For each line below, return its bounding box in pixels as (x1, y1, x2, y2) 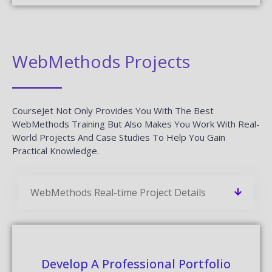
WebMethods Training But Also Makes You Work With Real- (12, 117, 260, 130)
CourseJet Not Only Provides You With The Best (12, 104, 214, 117)
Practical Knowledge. (12, 144, 99, 157)
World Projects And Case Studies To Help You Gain (12, 131, 225, 143)
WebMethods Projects (12, 49, 190, 73)
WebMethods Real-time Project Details (30, 185, 206, 199)
